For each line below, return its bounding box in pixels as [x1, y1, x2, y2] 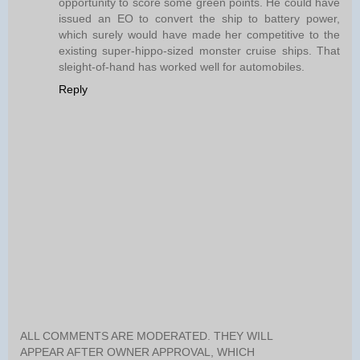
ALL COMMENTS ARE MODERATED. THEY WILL [20, 329, 272, 343]
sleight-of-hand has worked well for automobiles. [59, 59, 305, 73]
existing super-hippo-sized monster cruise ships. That [59, 43, 340, 57]
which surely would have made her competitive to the [59, 27, 340, 41]
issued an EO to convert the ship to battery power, [59, 11, 340, 25]
